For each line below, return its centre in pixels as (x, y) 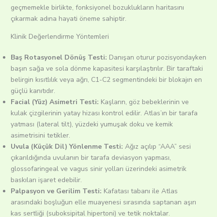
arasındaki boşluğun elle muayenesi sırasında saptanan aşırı (103, 202)
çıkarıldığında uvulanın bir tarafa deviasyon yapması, (91, 158)
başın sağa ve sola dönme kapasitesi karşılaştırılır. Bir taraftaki (107, 69)
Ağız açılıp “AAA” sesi (157, 147)
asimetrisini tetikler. (43, 136)
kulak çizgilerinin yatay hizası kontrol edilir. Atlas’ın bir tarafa (104, 113)
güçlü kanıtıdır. (36, 91)
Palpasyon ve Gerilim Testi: (56, 191)
